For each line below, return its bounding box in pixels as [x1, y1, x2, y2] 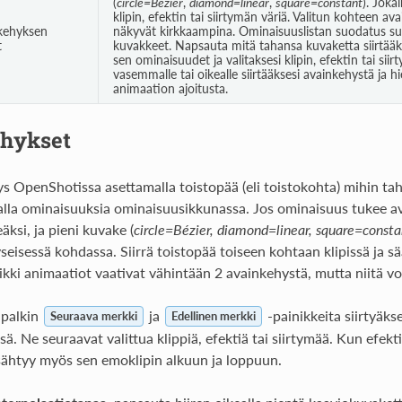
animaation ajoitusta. [112, 80, 228, 96]
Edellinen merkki [170, 309, 256, 324]
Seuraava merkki [49, 309, 137, 324]
